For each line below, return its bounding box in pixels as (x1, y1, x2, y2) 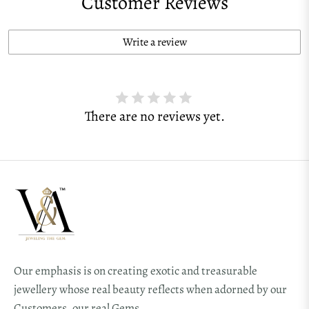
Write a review (122, 34, 187, 50)
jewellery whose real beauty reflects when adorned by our (14, 281, 287, 297)
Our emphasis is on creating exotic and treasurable (14, 262, 257, 279)
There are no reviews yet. (84, 106, 225, 126)
